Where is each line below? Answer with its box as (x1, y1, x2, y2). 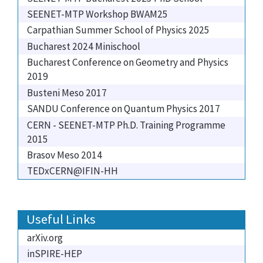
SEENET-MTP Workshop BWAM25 (27, 7, 168, 21)
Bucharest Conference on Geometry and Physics (27, 56, 228, 69)
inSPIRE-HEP (27, 247, 82, 261)
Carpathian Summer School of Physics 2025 (27, 23, 210, 37)
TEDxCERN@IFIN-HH (27, 164, 118, 178)
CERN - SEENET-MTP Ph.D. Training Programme (27, 118, 225, 131)
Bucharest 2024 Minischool (27, 39, 140, 53)
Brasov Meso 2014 (27, 149, 102, 161)
